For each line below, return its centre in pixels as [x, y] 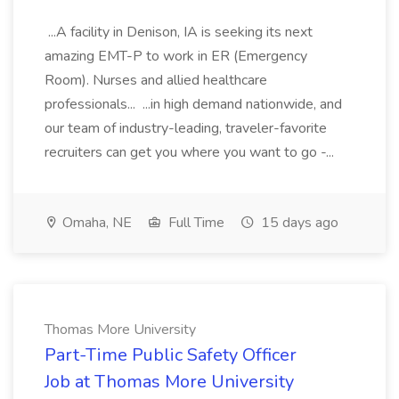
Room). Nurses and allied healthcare [156, 80]
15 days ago [298, 223]
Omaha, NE [95, 223]
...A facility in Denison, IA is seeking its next [179, 32]
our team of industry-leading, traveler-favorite [186, 128]
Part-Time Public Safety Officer [171, 355]
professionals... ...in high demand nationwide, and [193, 104]
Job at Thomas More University [169, 382]
